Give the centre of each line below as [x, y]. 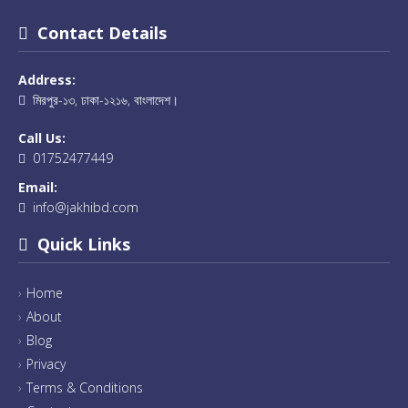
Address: [47, 79]
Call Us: [42, 138]
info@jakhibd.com [86, 207]
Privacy [46, 363]
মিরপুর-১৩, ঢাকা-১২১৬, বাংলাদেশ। [102, 99]
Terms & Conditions [85, 387]
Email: [38, 187]
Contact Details [97, 32]
